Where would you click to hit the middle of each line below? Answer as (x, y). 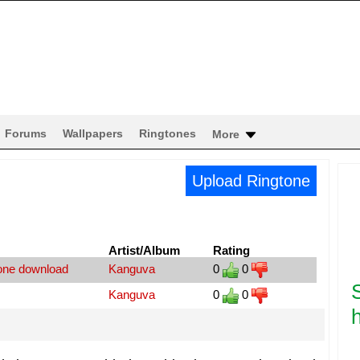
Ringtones (168, 133)
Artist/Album (144, 250)
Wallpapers (93, 133)
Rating (231, 250)
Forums (26, 133)
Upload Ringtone (251, 181)
